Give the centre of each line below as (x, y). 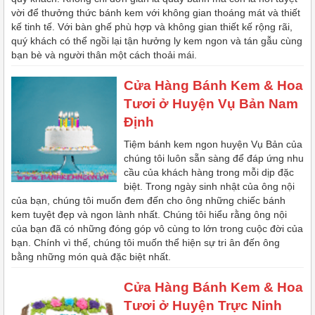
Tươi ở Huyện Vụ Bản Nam (211, 104)
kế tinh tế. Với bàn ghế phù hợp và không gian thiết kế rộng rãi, (152, 27)
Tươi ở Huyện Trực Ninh (203, 306)
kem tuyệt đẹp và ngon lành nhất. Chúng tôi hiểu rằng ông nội (149, 215)
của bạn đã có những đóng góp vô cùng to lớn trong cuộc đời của (157, 229)
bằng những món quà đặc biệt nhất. (91, 257)
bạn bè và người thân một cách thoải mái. (105, 55)
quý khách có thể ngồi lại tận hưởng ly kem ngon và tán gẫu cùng (157, 41)
